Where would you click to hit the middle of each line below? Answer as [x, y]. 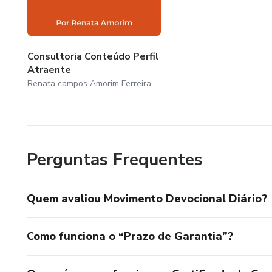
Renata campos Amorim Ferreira [89, 83]
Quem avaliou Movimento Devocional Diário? [147, 198]
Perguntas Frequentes [115, 159]
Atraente [49, 70]
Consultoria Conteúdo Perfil [93, 56]
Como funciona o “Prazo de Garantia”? [130, 236]
